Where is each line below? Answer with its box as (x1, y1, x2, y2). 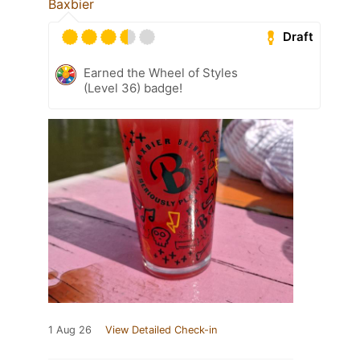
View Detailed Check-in (105, 323, 217, 336)
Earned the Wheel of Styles (84, 64, 238, 80)
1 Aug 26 (48, 323, 92, 336)
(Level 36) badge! (84, 80, 182, 96)
